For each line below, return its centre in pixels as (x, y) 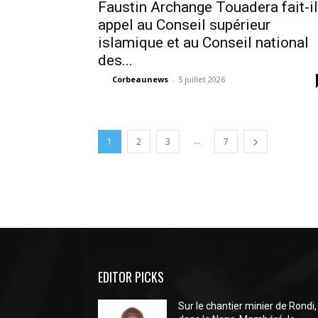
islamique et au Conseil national (203, 43)
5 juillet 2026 (202, 79)
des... (115, 60)
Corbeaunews (140, 79)
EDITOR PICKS (131, 277)
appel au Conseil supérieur (184, 25)
